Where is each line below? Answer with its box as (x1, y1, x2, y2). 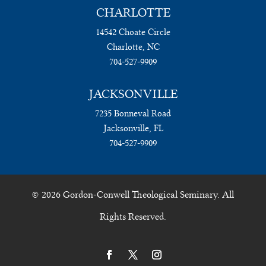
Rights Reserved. (100, 211, 166, 223)
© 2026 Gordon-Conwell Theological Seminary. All (32, 189, 234, 201)
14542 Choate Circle (96, 27, 170, 38)
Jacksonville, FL (103, 123, 163, 134)
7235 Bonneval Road (95, 108, 171, 119)
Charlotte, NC (106, 42, 160, 53)
